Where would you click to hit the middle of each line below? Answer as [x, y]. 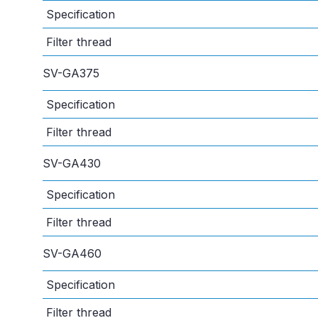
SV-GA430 [72, 164]
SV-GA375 [71, 73]
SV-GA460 [72, 254]
